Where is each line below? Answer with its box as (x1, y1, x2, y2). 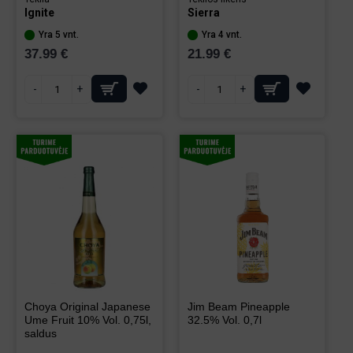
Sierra (187, 6, 220, 19)
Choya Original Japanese (24, 299, 150, 313)
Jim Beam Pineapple (187, 299, 290, 313)
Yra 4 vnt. (201, 29, 242, 40)
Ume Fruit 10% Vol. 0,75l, (24, 313, 151, 326)
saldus (24, 326, 57, 340)
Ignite (24, 6, 54, 19)
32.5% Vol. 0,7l (187, 313, 262, 326)
